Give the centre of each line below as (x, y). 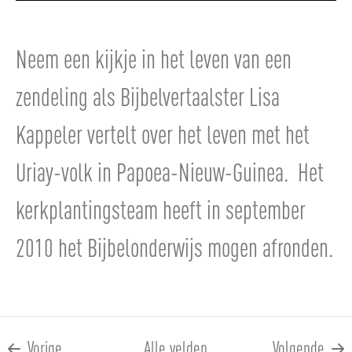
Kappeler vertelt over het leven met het (163, 133)
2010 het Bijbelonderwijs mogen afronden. (174, 246)
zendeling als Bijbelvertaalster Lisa (148, 95)
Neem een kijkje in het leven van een (154, 58)
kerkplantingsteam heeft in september (161, 209)
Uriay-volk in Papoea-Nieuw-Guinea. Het (170, 171)
